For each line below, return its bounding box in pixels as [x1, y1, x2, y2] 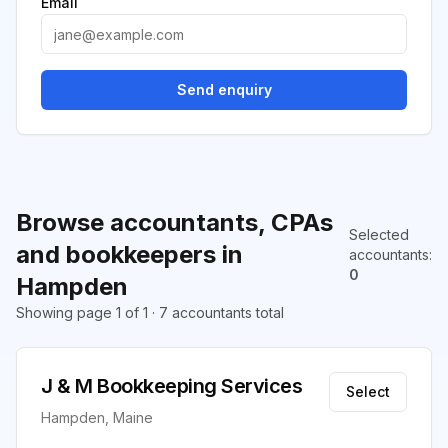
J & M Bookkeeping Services [41, 374, 302, 398]
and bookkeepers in [16, 240, 243, 269]
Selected [349, 226, 409, 243]
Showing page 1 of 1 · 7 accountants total [16, 304, 284, 321]
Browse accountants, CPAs [16, 208, 333, 237]
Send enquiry [176, 81, 272, 98]
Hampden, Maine [41, 409, 153, 426]
